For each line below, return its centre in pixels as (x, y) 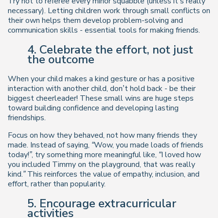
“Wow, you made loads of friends (147, 145)
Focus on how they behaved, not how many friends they (102, 136)
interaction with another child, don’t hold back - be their (102, 89)
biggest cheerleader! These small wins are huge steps (101, 99)
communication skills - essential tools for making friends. (104, 30)
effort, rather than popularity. (57, 184)
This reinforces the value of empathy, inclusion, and (112, 174)
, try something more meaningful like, (95, 155)
